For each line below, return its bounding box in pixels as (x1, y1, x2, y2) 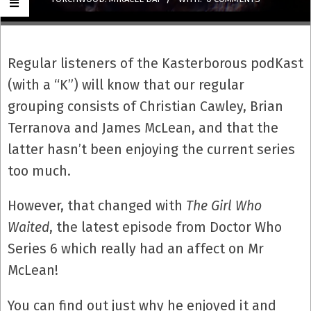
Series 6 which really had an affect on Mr (8, 241, 264, 258)
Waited (8, 219, 49, 236)
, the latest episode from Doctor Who (49, 219, 282, 236)
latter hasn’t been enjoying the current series (8, 141, 295, 158)
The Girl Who (186, 198, 262, 215)
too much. (8, 162, 71, 179)
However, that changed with (8, 198, 186, 215)
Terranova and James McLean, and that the (8, 119, 278, 136)
